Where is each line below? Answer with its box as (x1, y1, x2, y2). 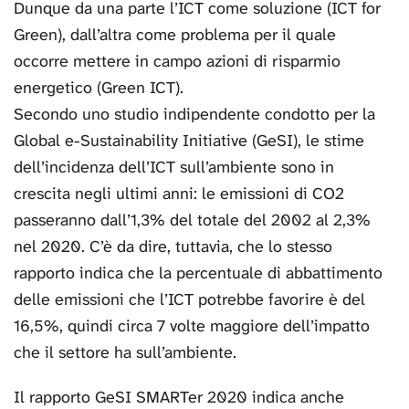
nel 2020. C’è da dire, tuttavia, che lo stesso (14, 236, 332, 258)
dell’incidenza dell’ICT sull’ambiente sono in (14, 156, 334, 179)
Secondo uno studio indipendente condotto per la (14, 103, 375, 126)
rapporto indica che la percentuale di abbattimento (14, 262, 383, 285)
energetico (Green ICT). (14, 77, 184, 100)
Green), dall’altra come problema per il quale (14, 24, 336, 47)
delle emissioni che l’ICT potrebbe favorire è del (14, 288, 365, 311)
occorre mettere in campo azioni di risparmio (14, 50, 341, 73)
